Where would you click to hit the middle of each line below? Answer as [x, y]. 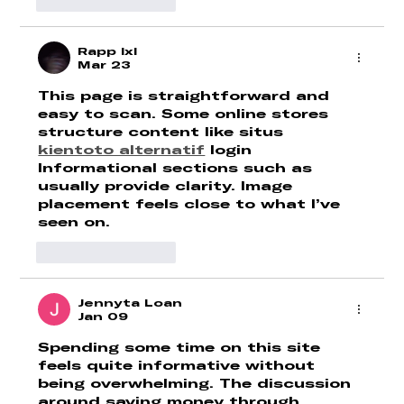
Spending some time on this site [182, 347]
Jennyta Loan [130, 303]
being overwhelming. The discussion [197, 383]
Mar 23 [105, 64]
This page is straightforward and [187, 96]
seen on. [74, 222]
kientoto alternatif [122, 150]
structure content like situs [164, 132]
